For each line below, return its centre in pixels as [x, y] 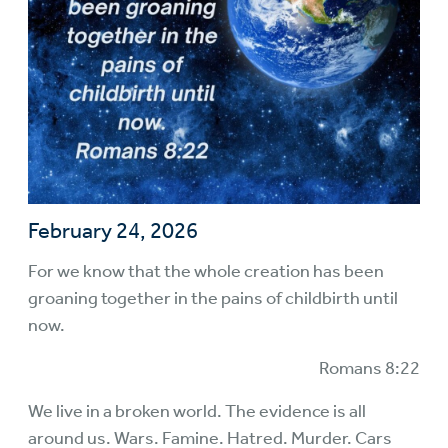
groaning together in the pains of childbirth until [213, 298]
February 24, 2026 [113, 231]
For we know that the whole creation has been [206, 271]
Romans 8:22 [369, 368]
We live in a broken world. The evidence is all [197, 411]
